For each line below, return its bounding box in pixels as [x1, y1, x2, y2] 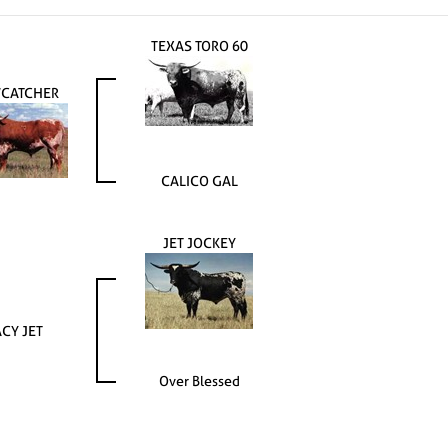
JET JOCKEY [162, 233, 236, 252]
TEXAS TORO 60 [150, 36, 248, 55]
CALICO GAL [160, 171, 238, 190]
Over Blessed [158, 371, 240, 390]
